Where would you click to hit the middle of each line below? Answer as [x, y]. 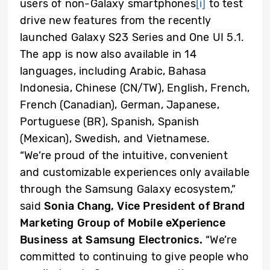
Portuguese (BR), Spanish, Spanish [110, 122]
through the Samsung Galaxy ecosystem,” [128, 189]
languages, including [75, 71]
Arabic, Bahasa [168, 71]
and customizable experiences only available [135, 172]
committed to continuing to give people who [134, 257]
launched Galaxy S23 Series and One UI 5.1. [132, 37]
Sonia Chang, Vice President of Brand [144, 206]
